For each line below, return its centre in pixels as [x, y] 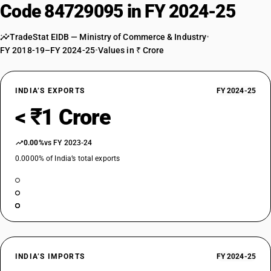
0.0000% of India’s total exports [68, 158]
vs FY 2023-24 [68, 143]
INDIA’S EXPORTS [50, 91]
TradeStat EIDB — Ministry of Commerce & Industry [108, 37]
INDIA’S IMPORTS [50, 256]
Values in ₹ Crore [131, 50]
